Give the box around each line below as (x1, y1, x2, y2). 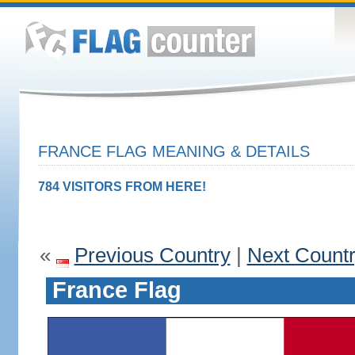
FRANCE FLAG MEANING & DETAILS (37, 143, 310, 160)
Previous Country (74, 243, 231, 267)
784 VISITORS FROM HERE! (37, 180, 206, 193)
